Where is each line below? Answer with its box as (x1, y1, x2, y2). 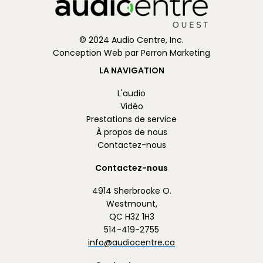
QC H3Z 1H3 (109, 211, 154, 222)
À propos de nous (96, 126, 167, 138)
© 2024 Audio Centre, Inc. (79, 34, 184, 46)
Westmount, (106, 198, 157, 210)
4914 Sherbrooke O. (92, 185, 171, 197)
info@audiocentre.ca (88, 237, 175, 248)
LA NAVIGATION (99, 65, 164, 76)
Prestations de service (86, 113, 177, 125)
